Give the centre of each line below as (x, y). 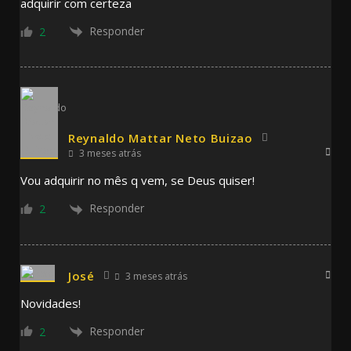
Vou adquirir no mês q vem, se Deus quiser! (138, 181)
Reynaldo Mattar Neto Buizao (161, 138)
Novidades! (51, 303)
